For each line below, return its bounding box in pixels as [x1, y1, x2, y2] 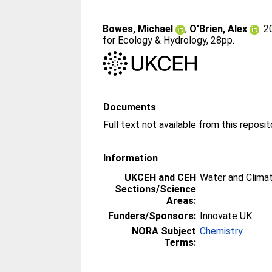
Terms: [164, 236, 197, 248]
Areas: [166, 194, 197, 206]
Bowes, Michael [103, 23, 174, 35]
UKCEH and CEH [124, 171, 197, 183]
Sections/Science [115, 183, 197, 195]
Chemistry [200, 225, 243, 237]
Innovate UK [200, 209, 253, 222]
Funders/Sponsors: [108, 209, 197, 222]
